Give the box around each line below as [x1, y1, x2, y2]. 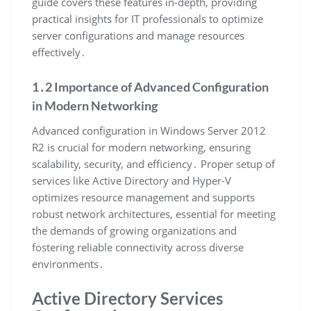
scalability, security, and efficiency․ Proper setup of [32, 156, 275, 171]
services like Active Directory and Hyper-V [32, 173, 231, 187]
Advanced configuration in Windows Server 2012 [32, 123, 266, 137]
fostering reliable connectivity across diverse [32, 239, 244, 254]
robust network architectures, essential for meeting [32, 206, 276, 221]
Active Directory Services [32, 287, 223, 308]
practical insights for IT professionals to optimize [32, 11, 263, 26]
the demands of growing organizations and [32, 223, 237, 237]
